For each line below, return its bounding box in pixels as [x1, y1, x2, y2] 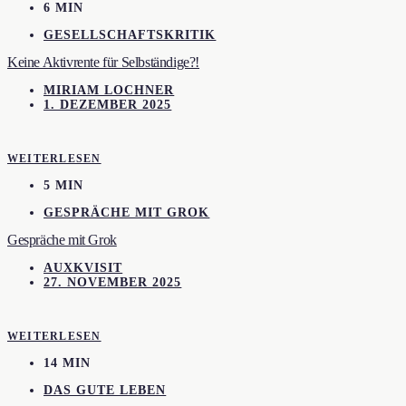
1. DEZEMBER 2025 [43, 97, 172, 111]
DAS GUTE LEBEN [43, 382, 167, 397]
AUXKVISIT [43, 260, 123, 275]
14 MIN [43, 356, 92, 371]
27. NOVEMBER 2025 [43, 275, 182, 289]
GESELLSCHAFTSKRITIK [43, 27, 217, 42]
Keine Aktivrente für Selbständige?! [7, 54, 199, 71]
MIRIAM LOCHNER [43, 82, 175, 97]
